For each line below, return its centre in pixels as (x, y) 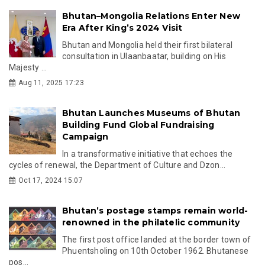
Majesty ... (28, 67)
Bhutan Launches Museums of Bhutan (151, 113)
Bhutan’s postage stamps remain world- (155, 210)
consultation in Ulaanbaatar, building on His (144, 56)
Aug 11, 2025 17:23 (51, 83)
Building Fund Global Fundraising (138, 125)
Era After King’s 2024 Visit (122, 28)
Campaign (85, 136)
